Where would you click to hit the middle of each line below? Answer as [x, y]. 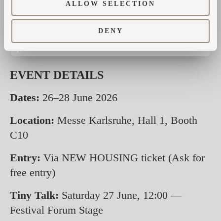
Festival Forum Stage [56, 210]
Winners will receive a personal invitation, [103, 10]
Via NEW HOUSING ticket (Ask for [123, 157]
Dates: [25, 97]
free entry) [33, 172]
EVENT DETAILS [57, 75]
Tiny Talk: [34, 195]
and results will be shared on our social [96, 25]
